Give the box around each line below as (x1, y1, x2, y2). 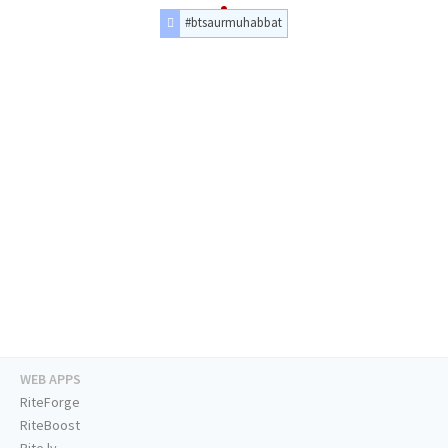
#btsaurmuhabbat (185, 14, 283, 31)
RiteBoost (20, 416, 80, 435)
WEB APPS (20, 370, 81, 389)
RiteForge (20, 393, 80, 412)
